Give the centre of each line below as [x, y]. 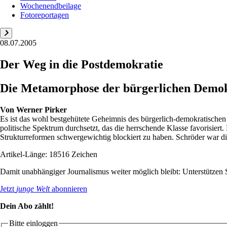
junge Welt [33, 188]
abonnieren [68, 188]
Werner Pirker [42, 109]
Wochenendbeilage [51, 6]
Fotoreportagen [45, 15]
